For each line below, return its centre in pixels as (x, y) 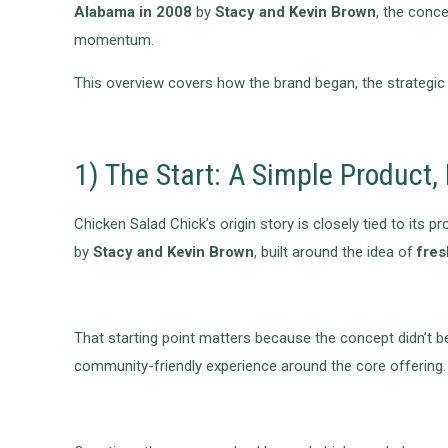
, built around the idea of (336, 252)
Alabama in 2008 (133, 12)
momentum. (114, 40)
